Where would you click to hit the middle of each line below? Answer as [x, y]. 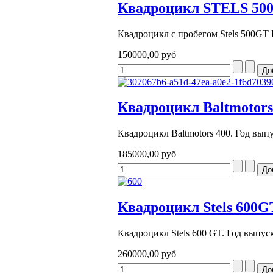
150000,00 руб [147, 54]
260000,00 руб [147, 254]
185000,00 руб [147, 154]
